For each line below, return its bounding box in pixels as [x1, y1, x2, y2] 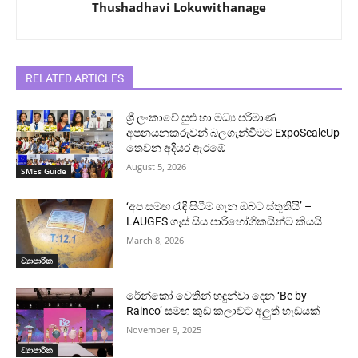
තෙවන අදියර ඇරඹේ [126, 141, 226, 154]
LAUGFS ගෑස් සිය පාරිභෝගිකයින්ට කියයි [126, 215, 323, 229]
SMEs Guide [21, 165, 66, 177]
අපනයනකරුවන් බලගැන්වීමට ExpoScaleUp [126, 125, 340, 139]
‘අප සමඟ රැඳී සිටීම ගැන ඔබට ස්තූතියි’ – [126, 200, 312, 213]
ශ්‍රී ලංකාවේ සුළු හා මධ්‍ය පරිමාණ [126, 110, 277, 124]
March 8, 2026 [126, 234, 185, 247]
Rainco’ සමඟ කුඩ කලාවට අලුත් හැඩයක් [126, 304, 321, 318]
